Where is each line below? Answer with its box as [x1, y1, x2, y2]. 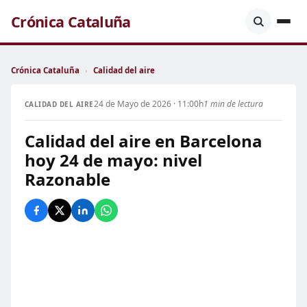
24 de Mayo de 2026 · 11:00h [93, 98, 204, 110]
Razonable [25, 168, 110, 191]
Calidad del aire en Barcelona [25, 130, 262, 152]
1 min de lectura [203, 98, 263, 110]
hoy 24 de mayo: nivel [25, 149, 202, 171]
